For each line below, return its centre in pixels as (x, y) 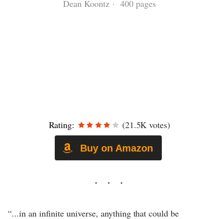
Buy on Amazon (115, 148)
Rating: (62, 125)
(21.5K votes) (145, 125)
